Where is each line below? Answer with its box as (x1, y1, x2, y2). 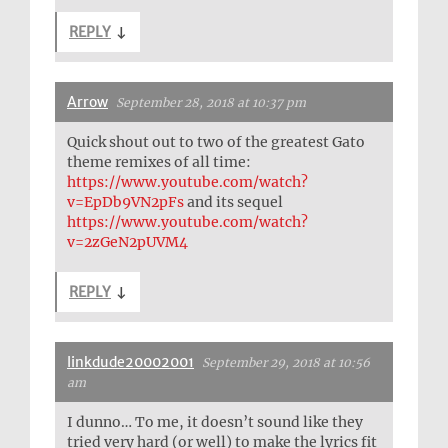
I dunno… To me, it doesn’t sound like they (67, 413, 363, 432)
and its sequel (184, 193, 283, 212)
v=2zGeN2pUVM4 (67, 233, 188, 252)
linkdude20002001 (67, 353, 194, 372)
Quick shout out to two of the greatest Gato (67, 133, 365, 152)
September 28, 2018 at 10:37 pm (116, 95, 306, 111)
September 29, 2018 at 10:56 (202, 355, 370, 371)
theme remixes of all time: (67, 153, 251, 172)
